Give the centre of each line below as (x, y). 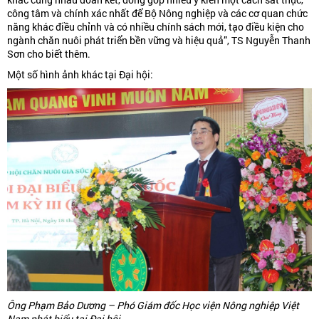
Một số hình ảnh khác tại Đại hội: (80, 75)
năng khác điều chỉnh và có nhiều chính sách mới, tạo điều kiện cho (156, 27)
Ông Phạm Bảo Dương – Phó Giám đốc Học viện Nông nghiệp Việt (153, 305)
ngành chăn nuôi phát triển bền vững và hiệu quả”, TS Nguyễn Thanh (159, 41)
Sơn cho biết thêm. (49, 54)
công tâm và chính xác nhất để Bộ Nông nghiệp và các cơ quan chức (157, 14)
